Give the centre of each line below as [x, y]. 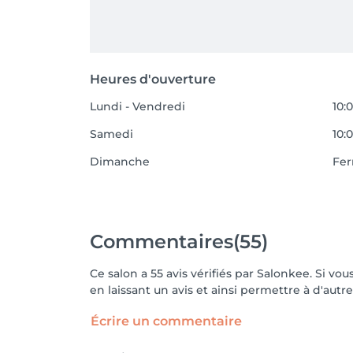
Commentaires [162, 241]
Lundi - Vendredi [137, 106]
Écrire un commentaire [166, 321]
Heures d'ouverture [153, 79]
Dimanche [120, 162]
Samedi [111, 134]
